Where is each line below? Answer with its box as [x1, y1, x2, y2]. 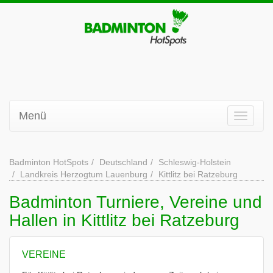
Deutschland [99, 157, 147, 167]
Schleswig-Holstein [158, 157, 231, 167]
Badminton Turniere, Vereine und [9, 193, 262, 211]
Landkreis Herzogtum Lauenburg [20, 169, 147, 179]
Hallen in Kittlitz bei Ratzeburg [9, 211, 239, 230]
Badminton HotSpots [9, 157, 88, 167]
